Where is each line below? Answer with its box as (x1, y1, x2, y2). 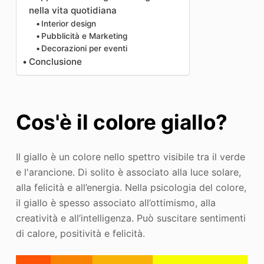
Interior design (41, 19, 97, 28)
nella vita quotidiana (28, 5, 117, 16)
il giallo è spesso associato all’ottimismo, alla (15, 197, 216, 209)
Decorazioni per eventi (41, 44, 128, 53)
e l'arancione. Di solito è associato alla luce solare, (15, 166, 241, 178)
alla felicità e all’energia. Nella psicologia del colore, (15, 181, 246, 193)
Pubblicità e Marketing (41, 31, 128, 41)
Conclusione (28, 56, 82, 67)
